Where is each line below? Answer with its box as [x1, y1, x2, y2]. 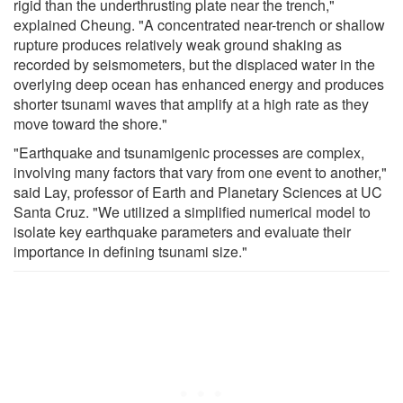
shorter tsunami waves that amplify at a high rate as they [13, 93, 369, 114]
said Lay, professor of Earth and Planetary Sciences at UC [13, 181, 382, 202]
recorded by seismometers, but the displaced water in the [13, 53, 375, 75]
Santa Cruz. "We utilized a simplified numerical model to [13, 201, 371, 222]
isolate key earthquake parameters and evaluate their [13, 220, 351, 242]
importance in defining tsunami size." [13, 240, 247, 262]
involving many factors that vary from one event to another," [13, 161, 387, 183]
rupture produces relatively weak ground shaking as [13, 33, 342, 55]
